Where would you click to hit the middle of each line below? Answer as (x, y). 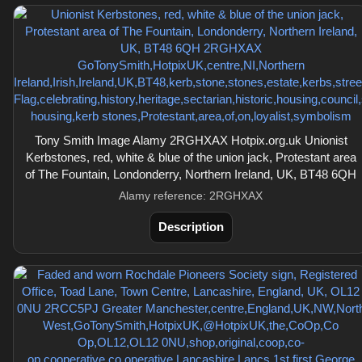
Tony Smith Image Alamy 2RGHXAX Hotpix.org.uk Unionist (191, 140)
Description (191, 227)
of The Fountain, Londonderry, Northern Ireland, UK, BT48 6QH (191, 174)
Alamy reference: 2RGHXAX (191, 196)
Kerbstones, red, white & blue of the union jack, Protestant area (191, 157)
